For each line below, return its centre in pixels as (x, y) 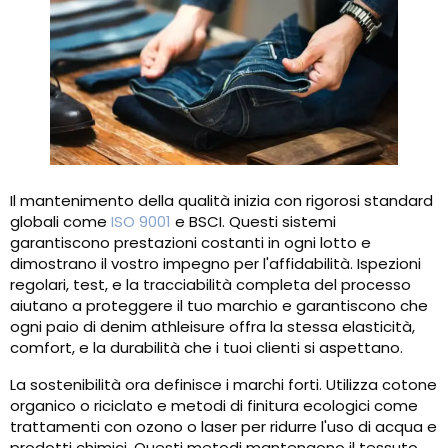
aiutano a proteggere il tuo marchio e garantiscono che (219, 306)
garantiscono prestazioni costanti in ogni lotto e (190, 243)
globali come (60, 222)
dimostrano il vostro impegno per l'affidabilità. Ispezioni (215, 264)
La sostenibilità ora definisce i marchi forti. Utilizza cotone (223, 385)
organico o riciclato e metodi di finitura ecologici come (214, 406)
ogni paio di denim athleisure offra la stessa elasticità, (212, 327)
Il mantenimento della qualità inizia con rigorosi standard (221, 201)
